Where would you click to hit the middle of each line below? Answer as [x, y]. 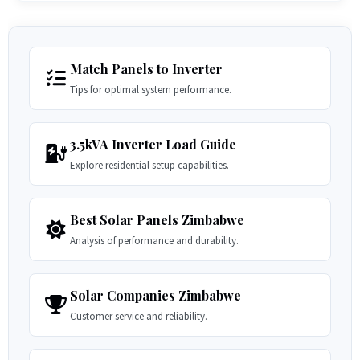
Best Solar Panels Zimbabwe [157, 220]
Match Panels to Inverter [146, 69]
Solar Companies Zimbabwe [155, 296]
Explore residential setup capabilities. [149, 166]
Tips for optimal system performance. [151, 90]
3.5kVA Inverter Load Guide [153, 145]
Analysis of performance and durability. [154, 241]
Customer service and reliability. [139, 317]
